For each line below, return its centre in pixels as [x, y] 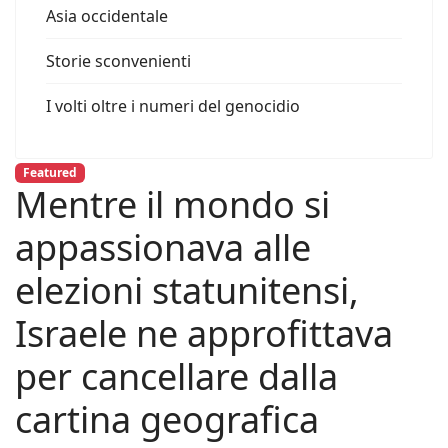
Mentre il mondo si [172, 205]
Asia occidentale [107, 16]
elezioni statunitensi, [187, 291]
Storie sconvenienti [118, 61]
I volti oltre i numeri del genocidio [173, 106]
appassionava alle [163, 248]
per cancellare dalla [176, 377]
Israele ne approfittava [204, 334]
